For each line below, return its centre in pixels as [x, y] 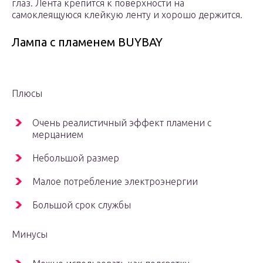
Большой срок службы [82, 205]
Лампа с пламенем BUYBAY [87, 42]
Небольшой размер [76, 158]
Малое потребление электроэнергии [115, 182]
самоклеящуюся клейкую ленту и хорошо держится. [127, 15]
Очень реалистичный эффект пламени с [122, 123]
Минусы [30, 235]
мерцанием [58, 135]
